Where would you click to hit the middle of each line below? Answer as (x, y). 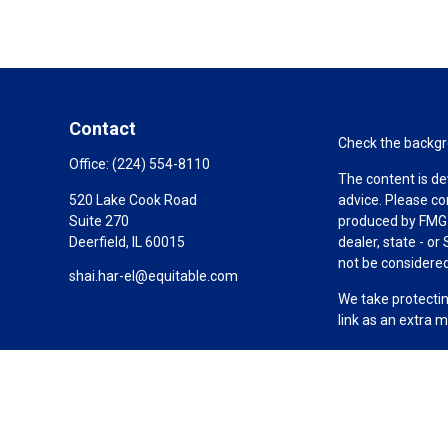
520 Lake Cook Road (132, 199)
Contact (102, 128)
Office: (90, 163)
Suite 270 (98, 220)
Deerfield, (98, 241)
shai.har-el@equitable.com (153, 275)
